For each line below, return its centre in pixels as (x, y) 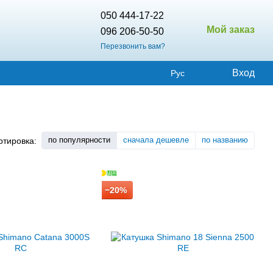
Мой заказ (231, 29)
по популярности (79, 140)
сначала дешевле (156, 140)
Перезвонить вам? (133, 46)
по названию (225, 140)
